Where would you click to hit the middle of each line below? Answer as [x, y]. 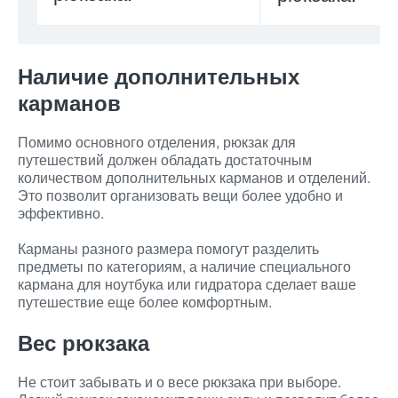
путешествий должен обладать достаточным [165, 159]
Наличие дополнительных [159, 76]
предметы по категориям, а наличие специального [184, 266]
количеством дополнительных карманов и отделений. [194, 177]
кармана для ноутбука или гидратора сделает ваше [187, 284]
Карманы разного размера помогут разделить [168, 248]
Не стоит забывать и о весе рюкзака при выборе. [179, 382]
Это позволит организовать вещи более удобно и [180, 195]
